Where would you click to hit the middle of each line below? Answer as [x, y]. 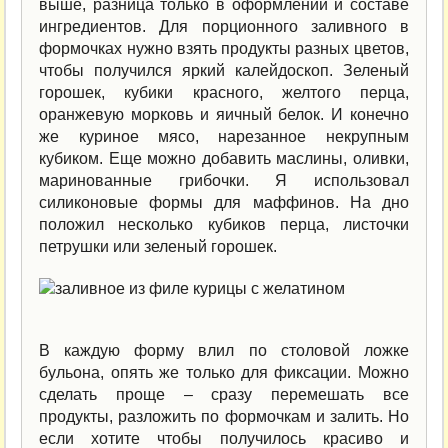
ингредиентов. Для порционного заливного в [224, 26]
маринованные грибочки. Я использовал [224, 180]
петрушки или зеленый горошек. [158, 246]
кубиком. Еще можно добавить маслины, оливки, [224, 158]
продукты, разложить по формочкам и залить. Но [224, 416]
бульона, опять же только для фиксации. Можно [224, 372]
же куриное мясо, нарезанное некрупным [224, 136]
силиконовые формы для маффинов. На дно [224, 202]
